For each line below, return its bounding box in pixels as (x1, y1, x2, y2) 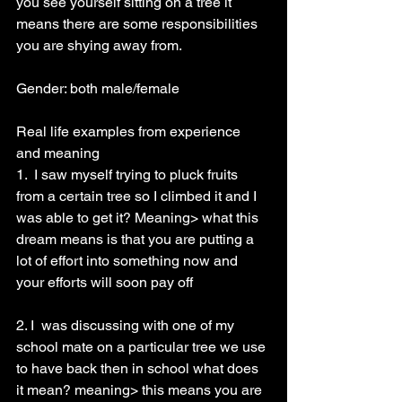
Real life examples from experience (16, 123, 244, 140)
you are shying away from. (16, 37, 182, 54)
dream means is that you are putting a (16, 231, 258, 248)
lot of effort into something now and (16, 252, 241, 269)
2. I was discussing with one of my (16, 317, 238, 334)
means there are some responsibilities (16, 15, 261, 32)
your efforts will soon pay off (16, 274, 193, 291)
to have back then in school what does (16, 360, 262, 377)
